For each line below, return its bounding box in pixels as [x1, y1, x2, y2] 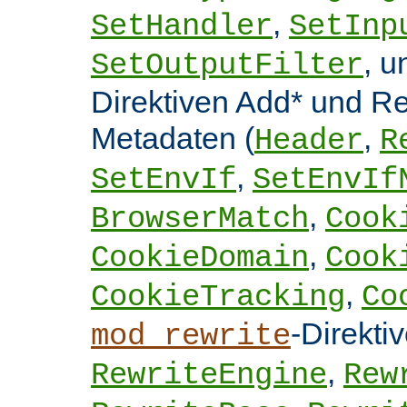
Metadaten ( [91, 121, 254, 156]
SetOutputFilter [91, 48, 363, 84]
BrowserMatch [91, 202, 309, 237]
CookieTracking [91, 280, 345, 315]
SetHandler [91, 9, 273, 45]
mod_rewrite [91, 319, 291, 354]
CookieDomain [91, 241, 309, 276]
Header [254, 124, 363, 159]
